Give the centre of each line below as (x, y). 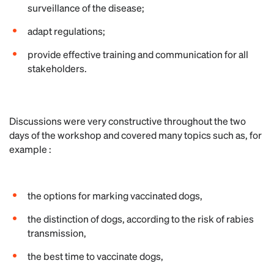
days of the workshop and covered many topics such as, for (135, 135)
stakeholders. (57, 68)
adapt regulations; (66, 31)
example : (30, 149)
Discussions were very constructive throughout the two (128, 121)
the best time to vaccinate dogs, (95, 256)
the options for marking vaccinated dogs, (115, 195)
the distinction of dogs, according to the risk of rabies (141, 219)
